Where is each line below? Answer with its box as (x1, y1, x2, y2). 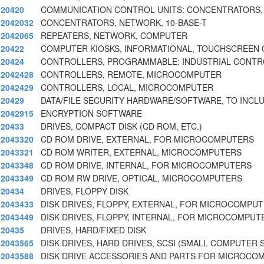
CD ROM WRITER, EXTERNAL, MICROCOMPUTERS (41, 146, 242, 159)
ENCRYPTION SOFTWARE (41, 107, 142, 120)
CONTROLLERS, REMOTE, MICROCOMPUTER (41, 68, 222, 81)
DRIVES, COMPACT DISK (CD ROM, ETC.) (41, 120, 202, 133)
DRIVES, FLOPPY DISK (41, 185, 128, 197)
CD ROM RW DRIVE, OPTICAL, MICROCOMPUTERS (41, 172, 242, 184)
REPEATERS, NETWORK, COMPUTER (41, 29, 187, 42)
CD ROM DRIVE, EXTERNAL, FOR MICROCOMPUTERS (41, 133, 254, 146)
